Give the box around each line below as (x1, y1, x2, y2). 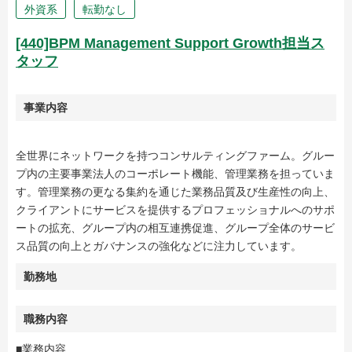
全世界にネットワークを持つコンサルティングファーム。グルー (16, 149, 335, 162)
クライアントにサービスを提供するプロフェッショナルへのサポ (16, 203, 335, 216)
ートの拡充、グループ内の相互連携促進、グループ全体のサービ (16, 222, 335, 234)
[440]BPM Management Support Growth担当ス (16, 35, 324, 51)
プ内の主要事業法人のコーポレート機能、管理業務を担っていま (16, 167, 335, 180)
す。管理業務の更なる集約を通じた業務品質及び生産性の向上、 (16, 185, 335, 198)
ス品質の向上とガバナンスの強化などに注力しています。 (16, 240, 302, 252)
